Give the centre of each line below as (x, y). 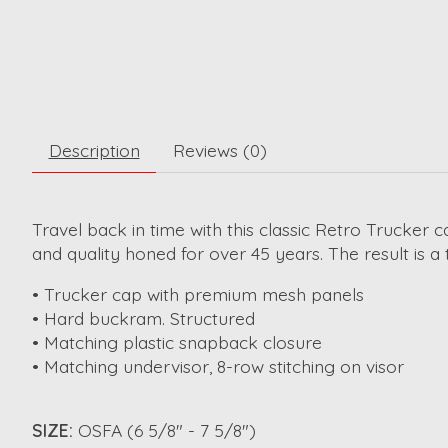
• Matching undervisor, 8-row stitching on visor (218, 365)
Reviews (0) (219, 150)
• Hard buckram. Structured (143, 317)
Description (94, 150)
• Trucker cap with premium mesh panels (198, 293)
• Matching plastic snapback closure (177, 341)
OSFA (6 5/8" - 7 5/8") (167, 430)
